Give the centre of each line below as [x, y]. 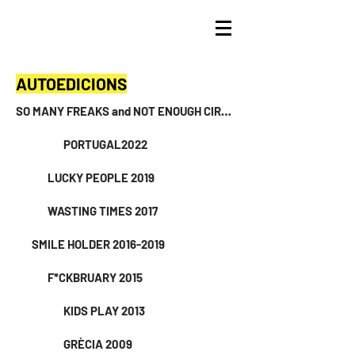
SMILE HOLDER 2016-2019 [98, 244]
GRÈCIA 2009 [98, 344]
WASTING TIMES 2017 [103, 211]
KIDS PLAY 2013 [104, 311]
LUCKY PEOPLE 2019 [101, 177]
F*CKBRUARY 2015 [95, 277]
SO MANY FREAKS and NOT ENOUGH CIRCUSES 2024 [226, 111]
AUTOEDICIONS [71, 84]
